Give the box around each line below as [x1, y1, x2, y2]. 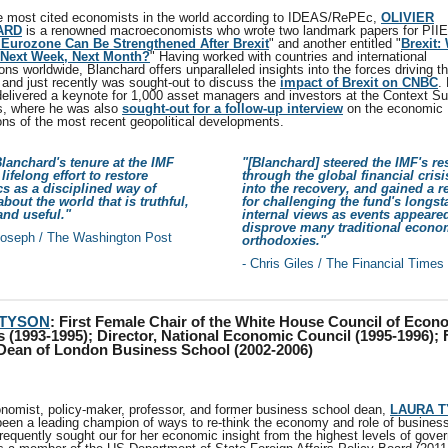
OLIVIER [381, 10, 434, 25]
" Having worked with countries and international [150, 49, 427, 64]
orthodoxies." [242, 233, 326, 248]
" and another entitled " [269, 36, 401, 51]
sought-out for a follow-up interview [122, 101, 343, 116]
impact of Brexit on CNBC [280, 75, 438, 90]
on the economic [343, 101, 443, 116]
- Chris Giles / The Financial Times [242, 256, 444, 271]
